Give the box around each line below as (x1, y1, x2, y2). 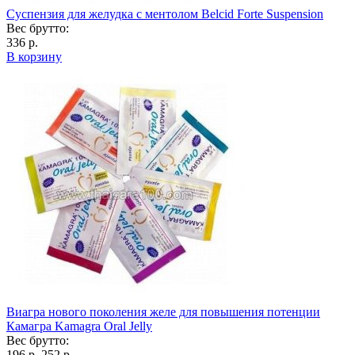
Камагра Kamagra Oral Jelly (6, 319, 152, 333)
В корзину (6, 49, 62, 63)
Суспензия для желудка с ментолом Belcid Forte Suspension (6, 6, 323, 21)
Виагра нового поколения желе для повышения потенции (6, 304, 320, 319)
